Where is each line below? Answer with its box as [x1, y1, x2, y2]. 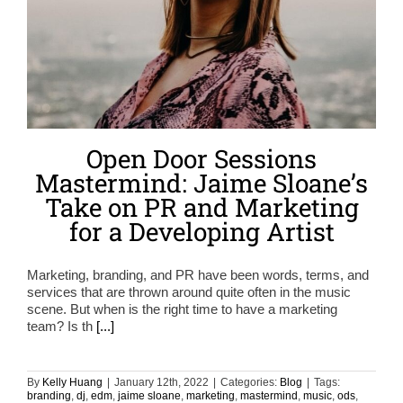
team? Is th [27, 318, 96, 334]
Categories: [220, 375, 280, 389]
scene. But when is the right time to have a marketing [27, 300, 337, 317]
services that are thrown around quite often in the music [27, 283, 351, 300]
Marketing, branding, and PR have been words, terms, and [27, 266, 369, 282]
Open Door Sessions [86, 141, 317, 175]
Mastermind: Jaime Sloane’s [35, 166, 368, 200]
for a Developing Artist [68, 214, 335, 248]
